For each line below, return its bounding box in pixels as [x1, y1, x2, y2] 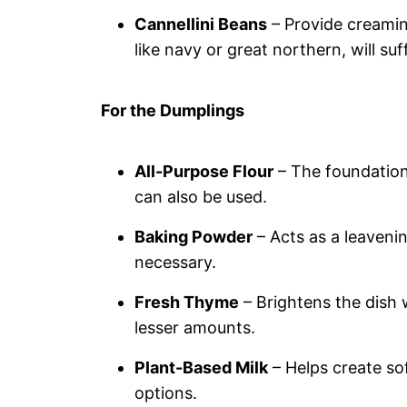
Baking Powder [134, 227, 253, 246]
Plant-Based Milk [134, 358, 268, 377]
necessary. [134, 253, 216, 272]
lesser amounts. [134, 318, 255, 337]
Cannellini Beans [134, 15, 267, 34]
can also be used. [134, 187, 267, 206]
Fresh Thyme [134, 293, 239, 312]
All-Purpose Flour [134, 162, 273, 181]
